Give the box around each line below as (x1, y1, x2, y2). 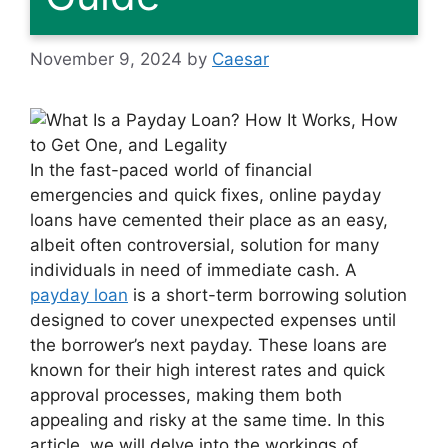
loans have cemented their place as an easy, (30, 209, 388, 230)
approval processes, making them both (30, 384, 342, 405)
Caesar (212, 48, 269, 69)
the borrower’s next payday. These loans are (30, 334, 387, 355)
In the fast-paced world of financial (30, 159, 312, 180)
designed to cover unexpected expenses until (30, 309, 396, 330)
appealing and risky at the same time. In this (30, 409, 385, 430)
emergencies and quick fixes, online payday (30, 184, 381, 205)
